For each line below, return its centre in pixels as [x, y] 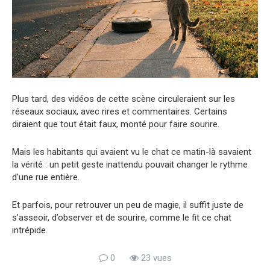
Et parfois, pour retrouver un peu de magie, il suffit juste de [128, 205]
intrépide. [30, 230]
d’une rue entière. [46, 177]
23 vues [155, 258]
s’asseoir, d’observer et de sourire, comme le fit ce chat [122, 217]
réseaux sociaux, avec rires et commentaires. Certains [120, 111]
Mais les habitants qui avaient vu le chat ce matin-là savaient [132, 152]
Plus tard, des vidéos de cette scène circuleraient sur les [124, 99]
